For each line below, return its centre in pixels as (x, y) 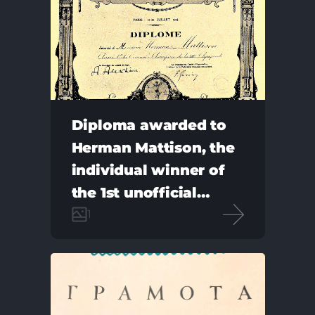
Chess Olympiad (132, 215)
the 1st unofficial (134, 193)
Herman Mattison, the (153, 148)
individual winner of (148, 170)
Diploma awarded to (149, 125)
